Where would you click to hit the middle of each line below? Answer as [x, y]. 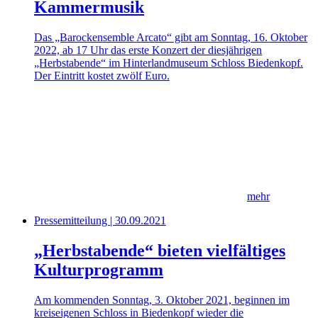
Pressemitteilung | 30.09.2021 [100, 221]
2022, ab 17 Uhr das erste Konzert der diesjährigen [148, 50]
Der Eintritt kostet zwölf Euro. [102, 76]
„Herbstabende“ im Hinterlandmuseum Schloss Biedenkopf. [169, 63]
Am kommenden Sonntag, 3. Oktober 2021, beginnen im [162, 300]
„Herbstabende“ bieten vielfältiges [160, 251]
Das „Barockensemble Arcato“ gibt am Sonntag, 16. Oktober [171, 38]
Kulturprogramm [99, 270]
